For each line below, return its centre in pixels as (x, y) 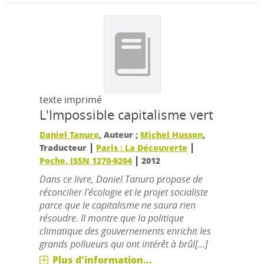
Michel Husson (172, 135)
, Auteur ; (120, 135)
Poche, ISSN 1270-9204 (86, 161)
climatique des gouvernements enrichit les (126, 231)
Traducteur (65, 148)
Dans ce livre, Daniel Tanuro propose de (121, 179)
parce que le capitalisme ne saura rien (118, 205)
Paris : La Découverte (142, 148)
